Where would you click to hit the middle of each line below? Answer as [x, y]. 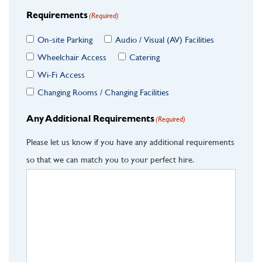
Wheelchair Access [72, 56]
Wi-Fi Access [61, 74]
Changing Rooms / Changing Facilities [103, 92]
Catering [144, 56]
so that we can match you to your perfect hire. [110, 159]
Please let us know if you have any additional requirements [130, 141]
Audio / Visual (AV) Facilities [165, 39]
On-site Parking [65, 39]
